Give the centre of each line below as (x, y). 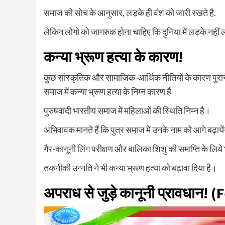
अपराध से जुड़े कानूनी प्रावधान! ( (130, 193)
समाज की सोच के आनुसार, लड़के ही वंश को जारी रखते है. (130, 12)
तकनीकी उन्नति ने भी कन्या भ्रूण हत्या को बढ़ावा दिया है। (130, 167)
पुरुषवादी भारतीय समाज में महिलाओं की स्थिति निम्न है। (127, 110)
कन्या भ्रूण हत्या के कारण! (113, 57)
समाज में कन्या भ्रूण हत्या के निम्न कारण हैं (107, 91)
